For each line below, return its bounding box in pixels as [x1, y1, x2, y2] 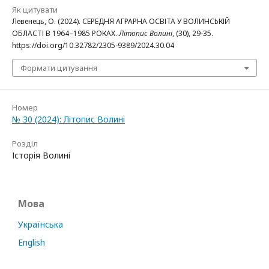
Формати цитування [20, 62, 97, 73]
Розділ [12, 138, 38, 149]
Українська [18, 218, 63, 230]
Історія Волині [12, 149, 70, 161]
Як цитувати [12, 4, 58, 15]
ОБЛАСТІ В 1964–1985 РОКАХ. [12, 28, 119, 38]
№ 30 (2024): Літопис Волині [12, 113, 125, 125]
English [18, 236, 45, 248]
